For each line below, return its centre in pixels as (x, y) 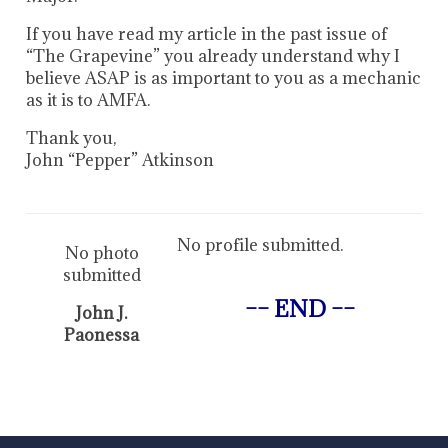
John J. (102, 312)
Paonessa (102, 334)
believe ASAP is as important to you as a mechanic (223, 77)
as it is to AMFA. (88, 99)
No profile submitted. (260, 244)
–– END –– (299, 308)
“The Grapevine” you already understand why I (213, 55)
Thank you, (71, 137)
